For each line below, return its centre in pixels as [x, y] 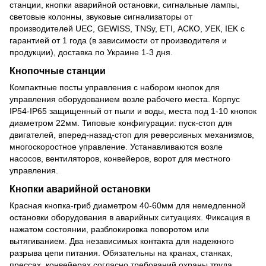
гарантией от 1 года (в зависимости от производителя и [118, 40]
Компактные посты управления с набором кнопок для [115, 87]
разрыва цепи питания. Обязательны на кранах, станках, [121, 253]
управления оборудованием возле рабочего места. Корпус [125, 99]
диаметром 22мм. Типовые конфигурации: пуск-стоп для [121, 123]
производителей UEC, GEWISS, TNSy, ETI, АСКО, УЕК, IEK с [127, 28]
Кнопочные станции [58, 70]
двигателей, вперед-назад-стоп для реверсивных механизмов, [132, 134]
